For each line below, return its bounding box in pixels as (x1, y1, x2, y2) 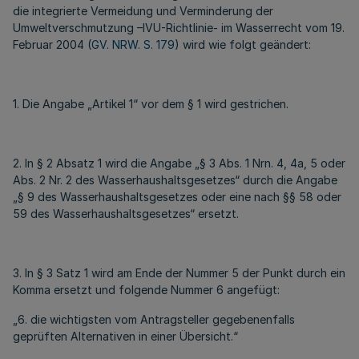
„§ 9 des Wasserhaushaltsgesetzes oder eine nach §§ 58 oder (13, 190, 341, 204)
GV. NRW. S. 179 (91, 38, 175, 51)
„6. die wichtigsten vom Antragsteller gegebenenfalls (13, 313, 295, 326)
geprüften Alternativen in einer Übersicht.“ (13, 329, 238, 343)
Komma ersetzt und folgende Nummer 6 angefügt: (13, 283, 280, 296)
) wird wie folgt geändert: (175, 38, 311, 51)
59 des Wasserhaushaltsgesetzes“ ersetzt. (13, 207, 239, 220)
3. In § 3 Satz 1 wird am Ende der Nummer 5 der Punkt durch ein (13, 266, 345, 280)
